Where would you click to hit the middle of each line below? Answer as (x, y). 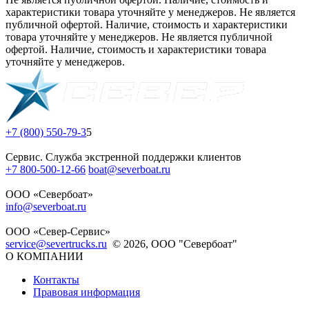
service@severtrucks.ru (56, 243)
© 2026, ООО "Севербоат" (175, 243)
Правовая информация (87, 292)
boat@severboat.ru (129, 169)
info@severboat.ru (46, 206)
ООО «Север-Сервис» (59, 231)
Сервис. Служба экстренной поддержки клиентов (123, 157)
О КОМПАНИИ (44, 256)
